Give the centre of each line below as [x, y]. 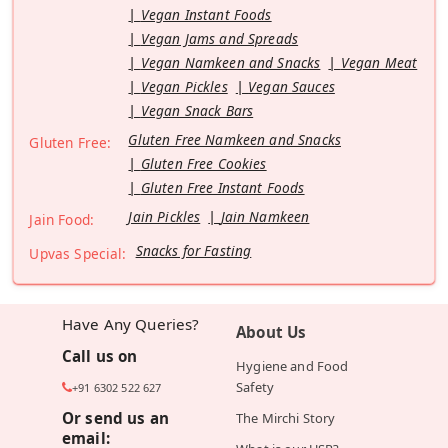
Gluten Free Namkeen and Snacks [234, 140]
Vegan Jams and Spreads [219, 39]
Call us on [99, 356]
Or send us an [115, 418]
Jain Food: [61, 220]
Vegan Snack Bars [197, 111]
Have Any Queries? [130, 324]
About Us [271, 332]
